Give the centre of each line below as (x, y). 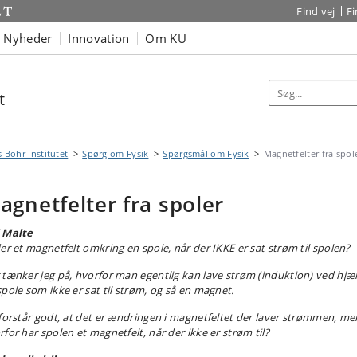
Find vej (316, 11)
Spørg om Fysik (116, 153)
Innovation (99, 38)
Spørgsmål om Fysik (206, 153)
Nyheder (28, 38)
